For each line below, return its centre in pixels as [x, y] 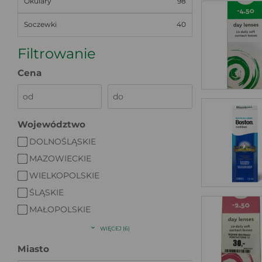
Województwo [51, 124]
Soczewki [40, 25]
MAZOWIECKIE [60, 158]
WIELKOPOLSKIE [64, 175]
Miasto [33, 249]
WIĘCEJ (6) [115, 228]
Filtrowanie [57, 53]
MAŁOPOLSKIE [60, 209]
